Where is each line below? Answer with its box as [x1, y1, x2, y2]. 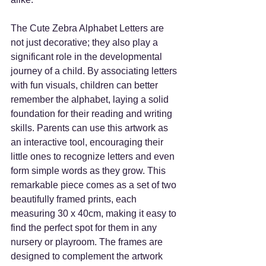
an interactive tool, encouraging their [11, 137, 166, 147]
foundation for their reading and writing [11, 108, 175, 119]
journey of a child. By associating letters [11, 65, 179, 76]
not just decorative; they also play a [11, 37, 160, 47]
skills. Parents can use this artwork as [11, 122, 170, 133]
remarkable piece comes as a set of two [11, 179, 179, 190]
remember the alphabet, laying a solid [11, 94, 171, 104]
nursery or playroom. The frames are [11, 236, 165, 247]
